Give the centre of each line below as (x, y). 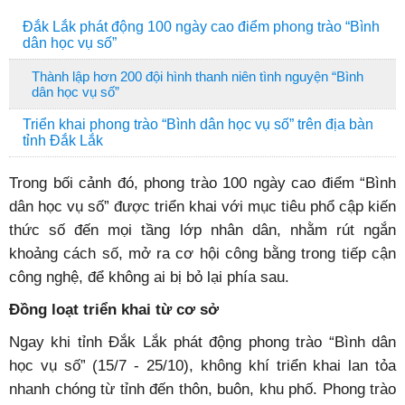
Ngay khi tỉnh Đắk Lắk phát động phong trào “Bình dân (202, 342)
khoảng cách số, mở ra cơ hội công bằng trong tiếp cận (202, 253)
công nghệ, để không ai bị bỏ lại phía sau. (149, 277)
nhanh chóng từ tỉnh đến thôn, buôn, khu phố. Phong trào (202, 389)
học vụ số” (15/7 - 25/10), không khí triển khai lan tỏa (202, 365)
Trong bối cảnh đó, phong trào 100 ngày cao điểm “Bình (202, 183)
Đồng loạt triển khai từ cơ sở (114, 309)
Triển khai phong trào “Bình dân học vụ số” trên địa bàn (198, 124)
